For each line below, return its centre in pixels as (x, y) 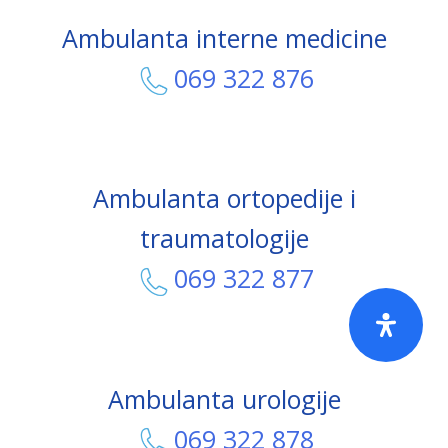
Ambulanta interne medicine (224, 37)
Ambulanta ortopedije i (224, 198)
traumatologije (224, 238)
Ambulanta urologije (224, 399)
